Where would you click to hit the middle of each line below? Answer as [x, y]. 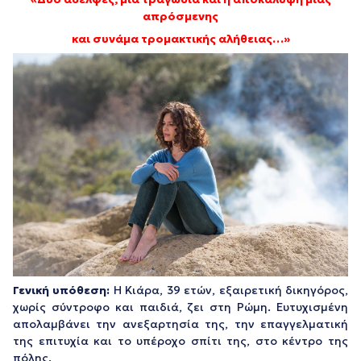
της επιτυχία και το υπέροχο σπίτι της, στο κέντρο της [180, 341]
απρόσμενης [180, 16]
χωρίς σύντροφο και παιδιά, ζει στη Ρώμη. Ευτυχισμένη [180, 307]
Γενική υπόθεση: [63, 290]
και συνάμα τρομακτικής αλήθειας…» [180, 38]
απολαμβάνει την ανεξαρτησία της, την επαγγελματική [180, 324]
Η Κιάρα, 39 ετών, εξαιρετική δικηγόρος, [231, 290]
